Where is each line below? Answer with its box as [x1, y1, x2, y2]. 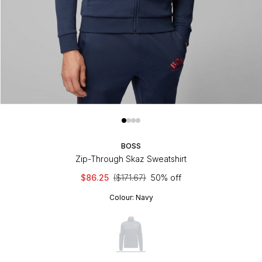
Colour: [109, 192, 134, 202]
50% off [151, 172, 181, 182]
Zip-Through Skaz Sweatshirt [75, 153, 187, 164]
